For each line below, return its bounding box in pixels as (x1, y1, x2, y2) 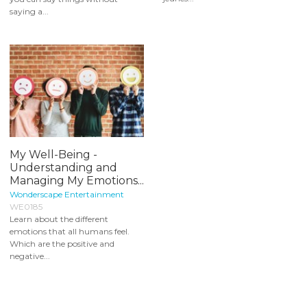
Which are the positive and (10, 238, 114, 249)
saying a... (10, 6, 49, 17)
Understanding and (10, 160, 117, 174)
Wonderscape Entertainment (10, 188, 124, 199)
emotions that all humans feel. (10, 225, 132, 236)
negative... (10, 250, 50, 261)
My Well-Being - (10, 147, 97, 161)
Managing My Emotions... (10, 173, 144, 187)
